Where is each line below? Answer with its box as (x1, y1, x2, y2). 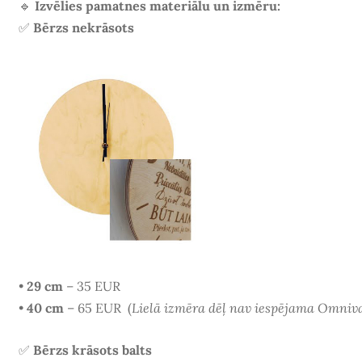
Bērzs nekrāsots (32, 19, 134, 36)
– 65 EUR (63, 299, 128, 316)
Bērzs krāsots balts (32, 342, 152, 359)
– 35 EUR (62, 277, 120, 294)
